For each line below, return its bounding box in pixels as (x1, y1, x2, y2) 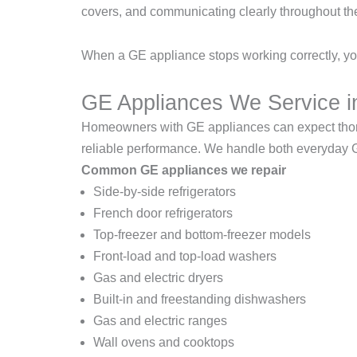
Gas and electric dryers (93, 271, 223, 285)
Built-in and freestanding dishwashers (93, 292, 306, 307)
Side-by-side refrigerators (93, 185, 236, 199)
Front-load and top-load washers (93, 249, 277, 264)
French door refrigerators (93, 206, 233, 221)
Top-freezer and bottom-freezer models (93, 228, 311, 242)
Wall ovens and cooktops (93, 335, 234, 350)
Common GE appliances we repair (81, 163, 286, 178)
